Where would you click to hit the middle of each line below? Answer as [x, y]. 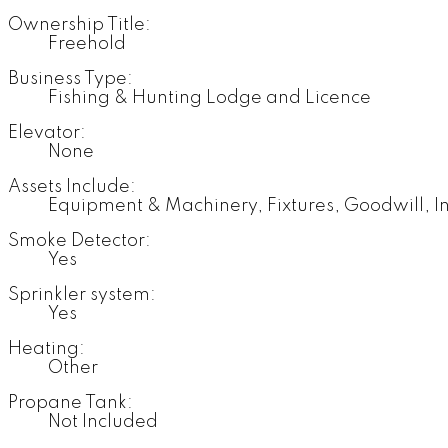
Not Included [103, 422]
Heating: [46, 349]
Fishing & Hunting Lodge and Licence [209, 98]
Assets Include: [72, 187]
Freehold [87, 44]
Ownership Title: [79, 25]
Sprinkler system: [82, 295]
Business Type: [70, 79]
